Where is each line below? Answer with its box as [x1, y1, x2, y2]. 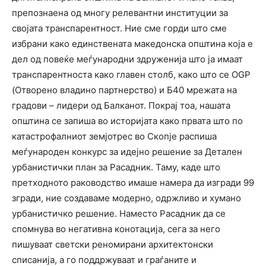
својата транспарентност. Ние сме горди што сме [12, 23, 227, 34]
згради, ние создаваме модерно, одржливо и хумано [12, 192, 241, 204]
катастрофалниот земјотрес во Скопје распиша [12, 131, 217, 142]
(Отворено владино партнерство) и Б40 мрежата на [12, 84, 237, 96]
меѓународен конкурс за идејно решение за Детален [12, 146, 242, 158]
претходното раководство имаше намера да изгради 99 [12, 177, 254, 189]
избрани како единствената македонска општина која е [12, 38, 253, 50]
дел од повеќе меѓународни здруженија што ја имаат [12, 53, 243, 65]
